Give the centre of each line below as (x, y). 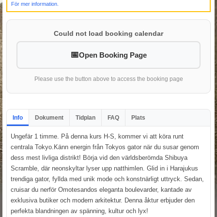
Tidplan (85, 117)
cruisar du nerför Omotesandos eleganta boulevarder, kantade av (101, 189)
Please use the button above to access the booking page (108, 79)
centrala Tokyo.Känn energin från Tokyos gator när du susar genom (105, 147)
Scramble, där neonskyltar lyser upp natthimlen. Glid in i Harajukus (104, 168)
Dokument (49, 117)
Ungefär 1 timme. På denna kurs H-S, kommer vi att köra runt (97, 136)
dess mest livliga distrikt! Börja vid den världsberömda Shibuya (99, 157)
